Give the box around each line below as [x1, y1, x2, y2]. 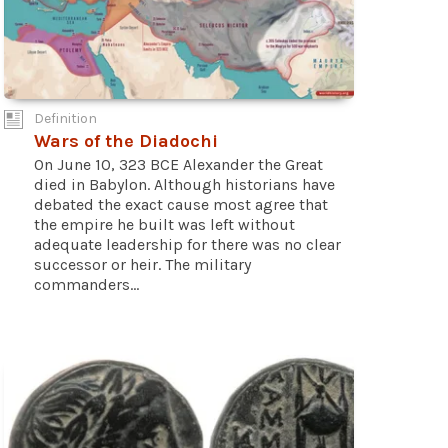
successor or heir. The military [34, 254, 251, 274]
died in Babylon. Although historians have [34, 174, 335, 194]
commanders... [34, 274, 139, 294]
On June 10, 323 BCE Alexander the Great [34, 154, 323, 174]
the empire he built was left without [34, 214, 295, 234]
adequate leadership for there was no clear [34, 234, 341, 254]
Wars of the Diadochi [34, 129, 218, 152]
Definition [34, 109, 97, 127]
